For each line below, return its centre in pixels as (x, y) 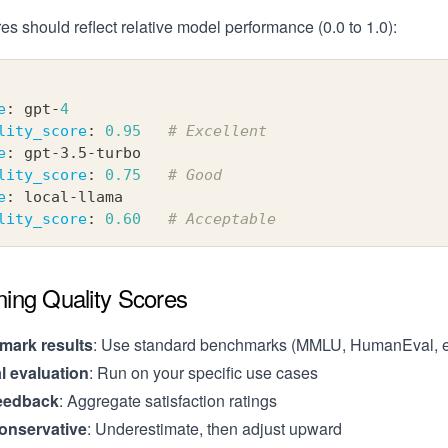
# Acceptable (222, 219)
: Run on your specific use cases (203, 373)
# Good (195, 175)
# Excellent (217, 131)
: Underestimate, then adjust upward (214, 429)
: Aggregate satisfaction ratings (168, 401)
